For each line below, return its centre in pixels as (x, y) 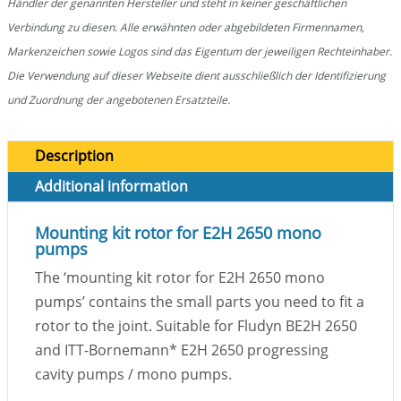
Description (74, 156)
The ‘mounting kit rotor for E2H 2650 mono (180, 278)
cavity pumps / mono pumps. (133, 375)
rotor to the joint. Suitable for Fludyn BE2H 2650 (196, 326)
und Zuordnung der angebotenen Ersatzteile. (119, 100)
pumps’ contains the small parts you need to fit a (200, 302)
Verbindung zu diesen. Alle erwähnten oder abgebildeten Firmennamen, (186, 28)
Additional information (111, 187)
